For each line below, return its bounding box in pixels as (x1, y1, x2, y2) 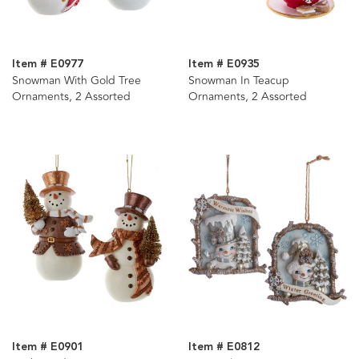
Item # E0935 (188, 55, 260, 74)
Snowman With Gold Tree (12, 72, 141, 90)
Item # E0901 (12, 338, 83, 357)
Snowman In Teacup (188, 72, 289, 90)
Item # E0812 (188, 338, 260, 357)
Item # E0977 (12, 55, 83, 74)
